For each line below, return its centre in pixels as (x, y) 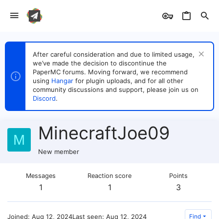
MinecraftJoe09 (104, 133)
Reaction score (109, 176)
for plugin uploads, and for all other (128, 81)
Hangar (62, 81)
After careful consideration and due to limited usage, (114, 54)
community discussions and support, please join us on (116, 89)
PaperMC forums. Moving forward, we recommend (110, 72)
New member (59, 152)
